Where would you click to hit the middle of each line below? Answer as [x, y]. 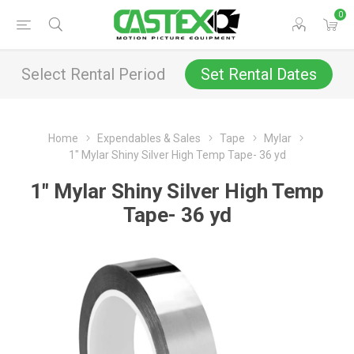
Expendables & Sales [149, 138]
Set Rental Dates [259, 74]
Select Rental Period [93, 74]
